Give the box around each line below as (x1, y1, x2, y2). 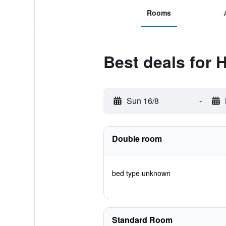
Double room (111, 133, 162, 144)
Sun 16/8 (126, 95, 159, 106)
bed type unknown (111, 168, 171, 178)
